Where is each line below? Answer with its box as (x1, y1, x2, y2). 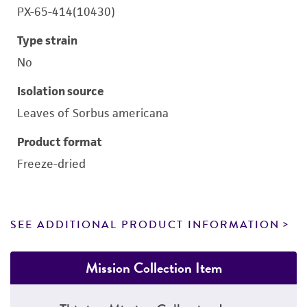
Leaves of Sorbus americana (17, 106, 169, 121)
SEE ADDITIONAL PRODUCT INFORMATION (10, 217, 280, 233)
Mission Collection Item (85, 257, 222, 278)
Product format (17, 134, 102, 149)
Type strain (17, 33, 77, 48)
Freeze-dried (17, 156, 86, 171)
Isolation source (17, 84, 104, 99)
